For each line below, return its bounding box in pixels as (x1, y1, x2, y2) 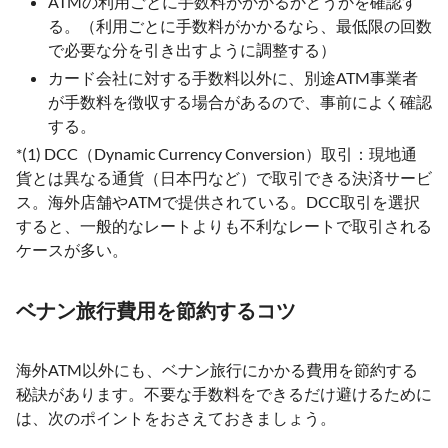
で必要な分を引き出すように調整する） (48, 40, 336, 59)
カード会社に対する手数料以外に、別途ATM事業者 (48, 68, 418, 87)
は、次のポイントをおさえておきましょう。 (16, 408, 336, 427)
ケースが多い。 (16, 240, 128, 259)
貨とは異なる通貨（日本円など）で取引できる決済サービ (16, 168, 432, 187)
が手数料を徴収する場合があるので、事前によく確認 (48, 92, 432, 111)
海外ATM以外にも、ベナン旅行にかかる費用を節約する (16, 360, 418, 379)
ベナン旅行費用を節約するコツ (16, 298, 296, 322)
